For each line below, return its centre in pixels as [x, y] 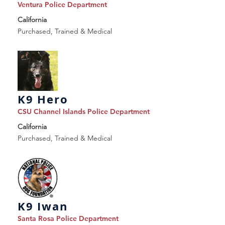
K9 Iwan [43, 206]
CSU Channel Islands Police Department [84, 111]
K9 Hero [43, 99]
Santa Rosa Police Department [68, 218]
